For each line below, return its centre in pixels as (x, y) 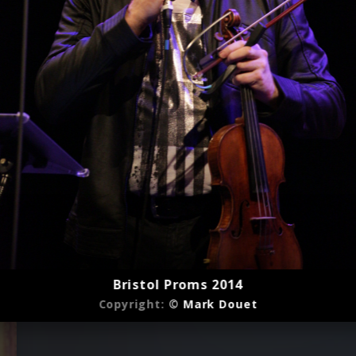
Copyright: (134, 304)
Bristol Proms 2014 (178, 284)
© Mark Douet (213, 304)
